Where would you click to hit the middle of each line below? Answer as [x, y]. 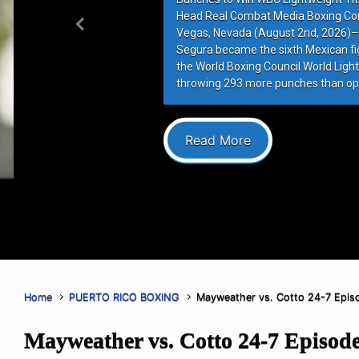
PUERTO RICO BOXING [125, 296]
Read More [216, 140]
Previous [106, 32]
